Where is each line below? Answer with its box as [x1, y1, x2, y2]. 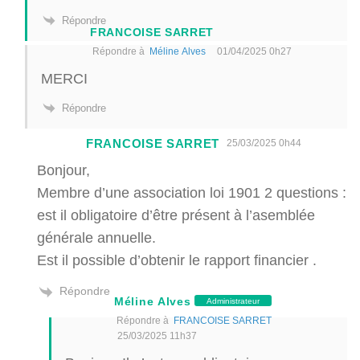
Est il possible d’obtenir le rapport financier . [37, 252, 317, 269]
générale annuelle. [37, 229, 156, 247]
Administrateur [207, 296, 260, 306]
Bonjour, [37, 162, 90, 179]
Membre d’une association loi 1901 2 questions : [37, 184, 346, 202]
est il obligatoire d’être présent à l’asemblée [37, 207, 315, 224]
